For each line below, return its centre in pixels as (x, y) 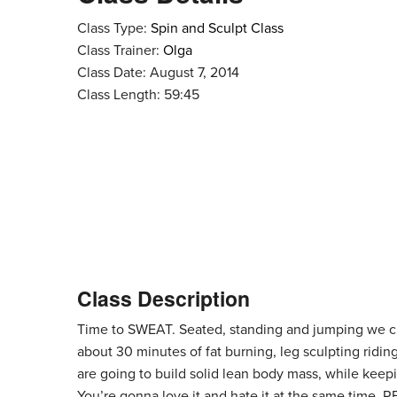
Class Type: (114, 29)
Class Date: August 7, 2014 (158, 73)
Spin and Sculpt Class (217, 29)
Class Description (163, 299)
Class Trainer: (120, 51)
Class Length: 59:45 (138, 95)
